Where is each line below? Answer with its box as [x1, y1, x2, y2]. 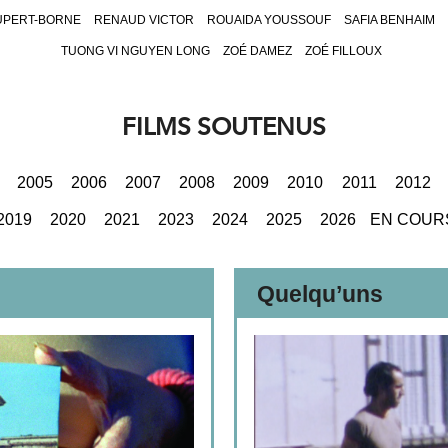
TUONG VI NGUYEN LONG [61, 44, 210, 59]
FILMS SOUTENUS [122, 106, 326, 147]
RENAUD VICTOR [93, 13, 194, 28]
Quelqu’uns [257, 281, 383, 308]
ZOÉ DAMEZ [223, 44, 292, 59]
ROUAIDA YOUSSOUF [206, 13, 331, 28]
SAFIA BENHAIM [343, 13, 435, 28]
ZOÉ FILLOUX [305, 44, 382, 59]
